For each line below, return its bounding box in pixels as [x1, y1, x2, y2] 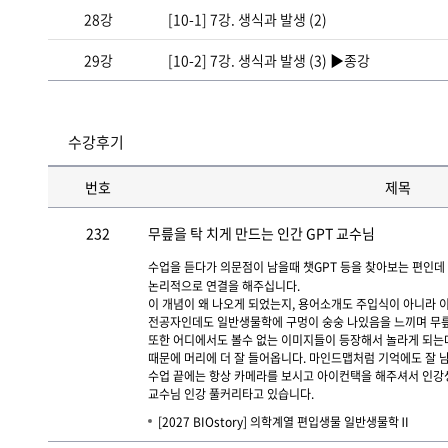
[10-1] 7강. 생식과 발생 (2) [168, 9, 327, 29]
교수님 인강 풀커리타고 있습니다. [148, 385, 314, 403]
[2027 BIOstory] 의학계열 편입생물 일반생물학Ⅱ [158, 413, 411, 431]
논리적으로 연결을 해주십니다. [148, 277, 300, 295]
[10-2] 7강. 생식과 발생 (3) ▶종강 [168, 50, 370, 70]
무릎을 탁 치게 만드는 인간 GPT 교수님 [148, 223, 375, 243]
